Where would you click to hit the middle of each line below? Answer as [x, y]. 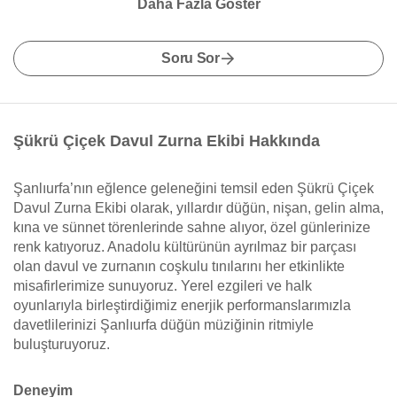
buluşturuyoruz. [62, 344]
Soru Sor [191, 58]
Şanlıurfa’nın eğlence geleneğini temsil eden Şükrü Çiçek [194, 188]
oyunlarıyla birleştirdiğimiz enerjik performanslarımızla [182, 305]
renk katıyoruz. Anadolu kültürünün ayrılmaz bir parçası [185, 247]
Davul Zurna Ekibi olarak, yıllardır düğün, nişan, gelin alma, [198, 208]
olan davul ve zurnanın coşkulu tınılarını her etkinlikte [179, 266]
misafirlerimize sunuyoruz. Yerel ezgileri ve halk [163, 286]
